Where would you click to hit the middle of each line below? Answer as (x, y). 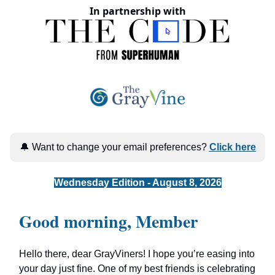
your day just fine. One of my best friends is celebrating (137, 268)
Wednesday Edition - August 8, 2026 (137, 182)
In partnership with (137, 11)
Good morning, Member (108, 221)
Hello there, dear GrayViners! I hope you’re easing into (137, 254)
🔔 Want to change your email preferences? (114, 147)
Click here (232, 147)
